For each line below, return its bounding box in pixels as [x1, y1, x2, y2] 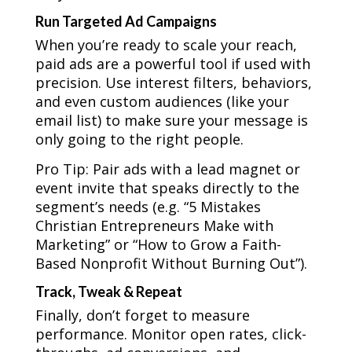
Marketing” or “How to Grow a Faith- [35, 235, 281, 255]
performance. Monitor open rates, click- [35, 324, 306, 344]
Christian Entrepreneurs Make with [35, 216, 273, 236]
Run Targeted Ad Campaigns [35, 13, 217, 31]
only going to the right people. [35, 130, 244, 149]
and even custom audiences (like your [35, 92, 289, 112]
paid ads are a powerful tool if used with [35, 54, 310, 74]
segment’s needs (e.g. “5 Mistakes [35, 197, 261, 217]
